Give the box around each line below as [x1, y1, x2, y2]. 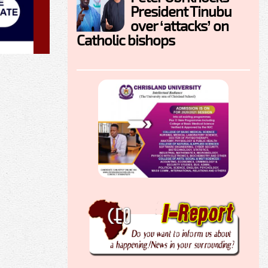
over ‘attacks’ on [130, 17, 229, 35]
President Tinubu [130, 2, 232, 20]
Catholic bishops [77, 31, 175, 49]
